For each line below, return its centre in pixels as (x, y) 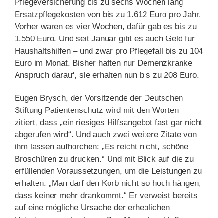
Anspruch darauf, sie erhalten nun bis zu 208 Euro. (107, 75)
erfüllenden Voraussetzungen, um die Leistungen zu (108, 171)
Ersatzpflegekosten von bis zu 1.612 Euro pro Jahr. (108, 14)
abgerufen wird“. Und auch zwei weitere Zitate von (106, 134)
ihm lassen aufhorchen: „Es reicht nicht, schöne (101, 146)
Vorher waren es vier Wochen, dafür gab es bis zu (106, 26)
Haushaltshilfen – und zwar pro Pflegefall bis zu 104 (109, 51)
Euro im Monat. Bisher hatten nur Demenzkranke (103, 63)
